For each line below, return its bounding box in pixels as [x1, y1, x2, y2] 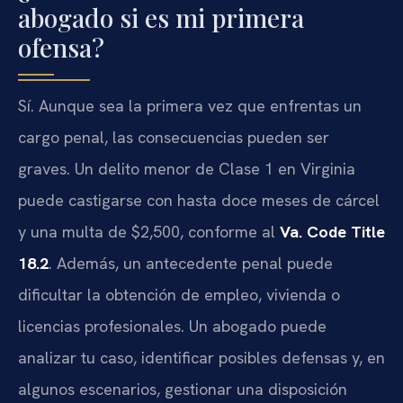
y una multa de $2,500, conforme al [18, 221, 280, 243]
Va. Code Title [280, 221, 385, 243]
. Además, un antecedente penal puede [49, 253, 333, 274]
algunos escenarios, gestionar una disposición [18, 379, 347, 400]
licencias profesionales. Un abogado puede [18, 316, 327, 337]
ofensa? [18, 31, 104, 65]
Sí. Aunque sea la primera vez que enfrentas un [18, 95, 362, 117]
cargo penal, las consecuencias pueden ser [18, 127, 329, 148]
